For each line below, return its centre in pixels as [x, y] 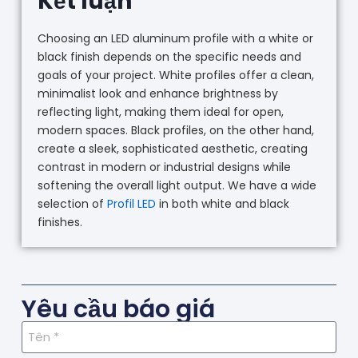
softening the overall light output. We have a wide [177, 186]
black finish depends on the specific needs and [169, 57]
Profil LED [131, 204]
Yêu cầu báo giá [118, 309]
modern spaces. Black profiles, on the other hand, [175, 131]
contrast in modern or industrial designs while [164, 167]
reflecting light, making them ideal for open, [160, 112]
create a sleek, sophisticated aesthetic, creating [172, 149]
